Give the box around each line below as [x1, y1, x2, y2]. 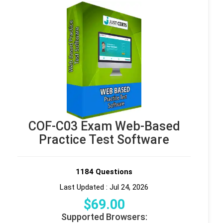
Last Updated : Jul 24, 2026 [60, 182, 148, 192]
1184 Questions [76, 167, 132, 176]
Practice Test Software [39, 132, 169, 147]
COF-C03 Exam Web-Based [28, 118, 180, 133]
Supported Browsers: [61, 211, 147, 222]
